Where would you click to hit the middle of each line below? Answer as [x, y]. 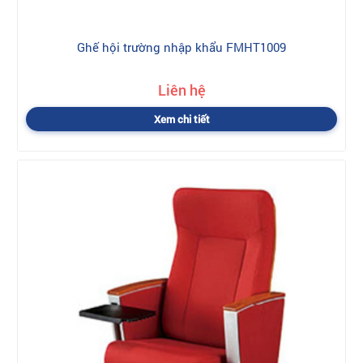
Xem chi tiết [181, 119]
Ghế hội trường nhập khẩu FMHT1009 [181, 47]
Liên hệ [181, 90]
